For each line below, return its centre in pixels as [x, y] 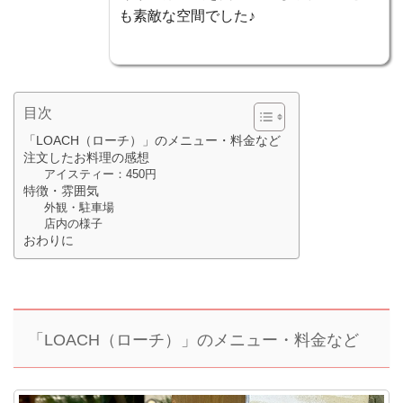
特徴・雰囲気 [61, 190]
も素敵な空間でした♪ [187, 16]
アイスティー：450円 [100, 174]
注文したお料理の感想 [86, 157]
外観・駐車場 [79, 207]
